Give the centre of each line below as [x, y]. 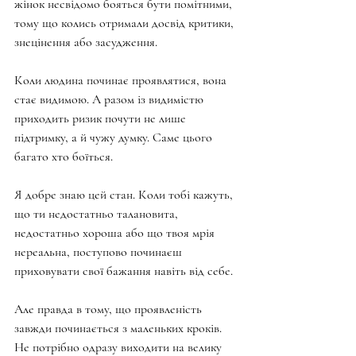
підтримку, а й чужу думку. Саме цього [115, 137]
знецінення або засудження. [86, 42]
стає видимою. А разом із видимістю [110, 99]
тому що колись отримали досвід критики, [126, 23]
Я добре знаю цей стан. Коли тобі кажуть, [125, 194]
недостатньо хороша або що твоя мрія [116, 232]
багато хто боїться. [64, 156]
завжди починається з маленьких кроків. [120, 328]
